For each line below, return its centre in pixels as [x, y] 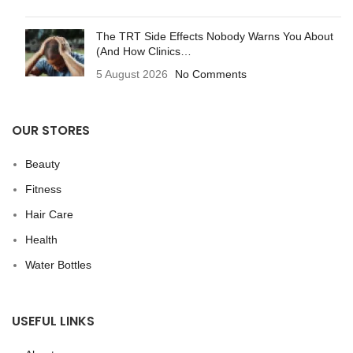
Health [41, 240]
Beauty [43, 164]
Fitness [43, 190]
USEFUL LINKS [53, 321]
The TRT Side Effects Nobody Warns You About [215, 37]
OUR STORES [51, 131]
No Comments [211, 74]
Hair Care [49, 215]
